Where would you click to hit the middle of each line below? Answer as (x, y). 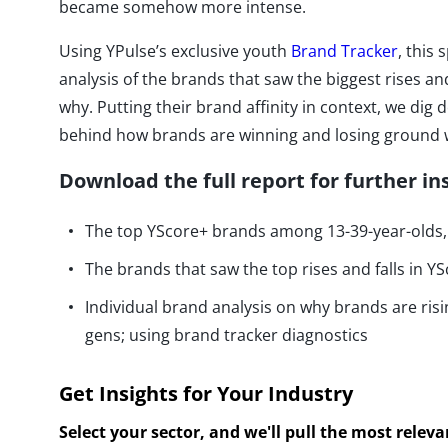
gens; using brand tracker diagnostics (226, 335)
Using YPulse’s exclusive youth (175, 51)
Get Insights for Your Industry (206, 393)
